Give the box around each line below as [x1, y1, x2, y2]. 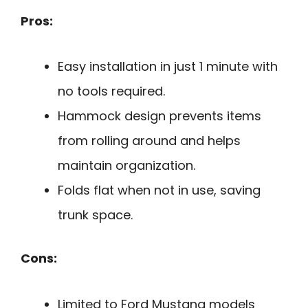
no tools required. [58, 82, 165, 100]
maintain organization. [58, 157, 195, 175]
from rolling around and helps [58, 132, 241, 150]
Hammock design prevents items [58, 107, 261, 125]
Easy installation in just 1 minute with [58, 58, 278, 76]
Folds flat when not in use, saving [58, 181, 261, 199]
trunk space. [58, 206, 133, 224]
